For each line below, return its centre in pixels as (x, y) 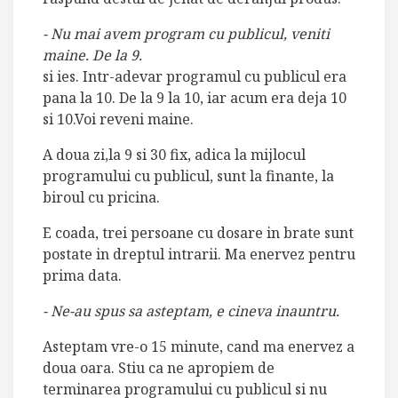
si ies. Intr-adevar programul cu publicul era (195, 76)
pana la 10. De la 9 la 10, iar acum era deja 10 (195, 97)
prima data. (82, 275)
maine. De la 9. (92, 55)
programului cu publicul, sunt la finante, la (188, 175)
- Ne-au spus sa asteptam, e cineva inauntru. (191, 310)
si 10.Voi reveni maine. (118, 119)
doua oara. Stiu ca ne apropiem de (159, 367)
